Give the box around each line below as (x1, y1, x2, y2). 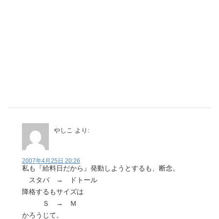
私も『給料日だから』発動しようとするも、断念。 (22, 164, 179, 172)
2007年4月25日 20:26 (22, 157, 80, 164)
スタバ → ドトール (22, 176, 97, 184)
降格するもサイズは (22, 188, 84, 196)
